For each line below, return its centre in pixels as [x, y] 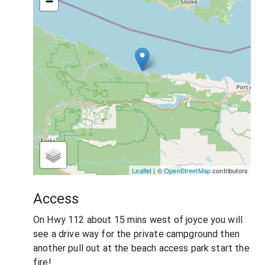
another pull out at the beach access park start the [141, 248]
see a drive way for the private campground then [137, 234]
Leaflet [142, 170]
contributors [229, 170]
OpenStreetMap [188, 170]
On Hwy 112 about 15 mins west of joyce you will [138, 219]
